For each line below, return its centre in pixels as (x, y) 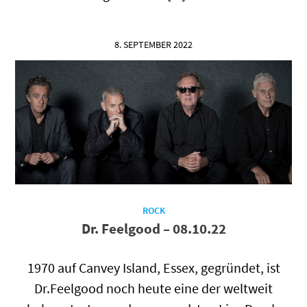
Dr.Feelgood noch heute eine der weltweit (153, 288)
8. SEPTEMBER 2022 (153, 44)
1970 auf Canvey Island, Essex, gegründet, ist (153, 267)
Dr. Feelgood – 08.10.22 (153, 228)
